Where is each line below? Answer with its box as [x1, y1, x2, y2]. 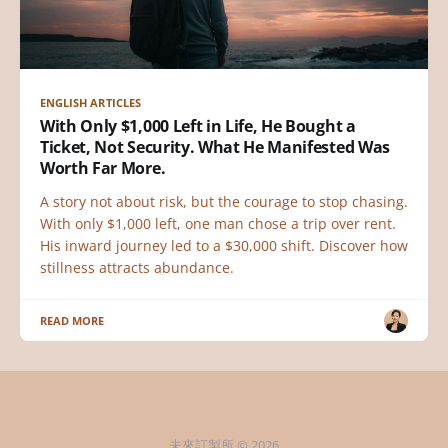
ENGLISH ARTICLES [40, 95, 141, 110]
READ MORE [40, 313, 105, 328]
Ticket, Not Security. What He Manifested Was [40, 136, 390, 158]
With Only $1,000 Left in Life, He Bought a [40, 115, 356, 137]
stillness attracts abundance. [40, 258, 234, 277]
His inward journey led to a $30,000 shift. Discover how [40, 236, 408, 255]
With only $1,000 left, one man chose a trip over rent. [40, 214, 396, 233]
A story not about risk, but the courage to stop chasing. [40, 192, 408, 211]
